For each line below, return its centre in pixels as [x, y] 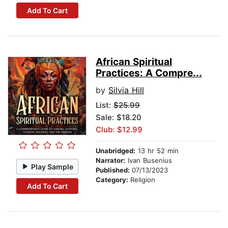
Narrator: [110, 161]
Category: [113, 180]
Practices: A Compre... [149, 73]
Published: [114, 170]
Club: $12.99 [119, 130]
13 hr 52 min [157, 151]
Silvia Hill [126, 90]
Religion [143, 180]
